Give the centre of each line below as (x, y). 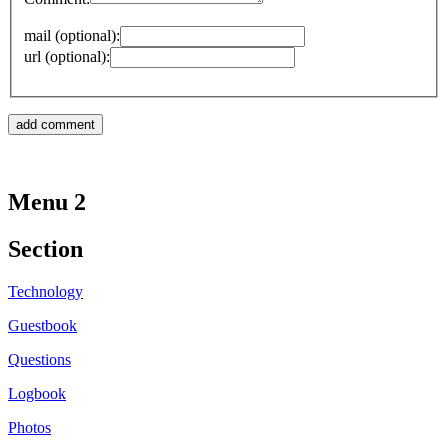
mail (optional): (72, 36)
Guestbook (42, 325)
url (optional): (67, 57)
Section (45, 248)
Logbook (37, 393)
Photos (29, 427)
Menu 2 (47, 202)
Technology (45, 291)
